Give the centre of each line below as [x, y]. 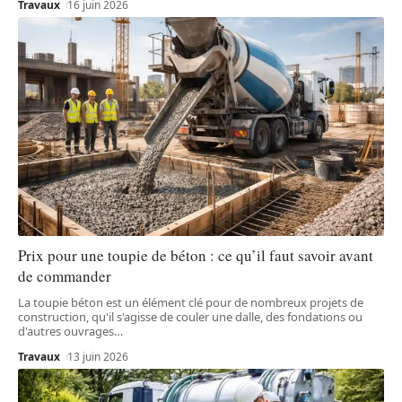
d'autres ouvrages [66, 332]
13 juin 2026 [98, 357]
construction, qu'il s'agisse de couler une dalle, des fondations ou [190, 317]
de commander [65, 276]
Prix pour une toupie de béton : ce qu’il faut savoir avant [196, 256]
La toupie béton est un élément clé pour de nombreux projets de [191, 303]
